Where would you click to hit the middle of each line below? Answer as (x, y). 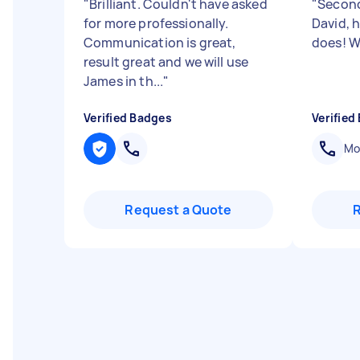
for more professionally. (156, 23)
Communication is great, (160, 43)
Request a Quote (178, 210)
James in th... (124, 81)
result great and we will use (166, 62)
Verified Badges (128, 118)
